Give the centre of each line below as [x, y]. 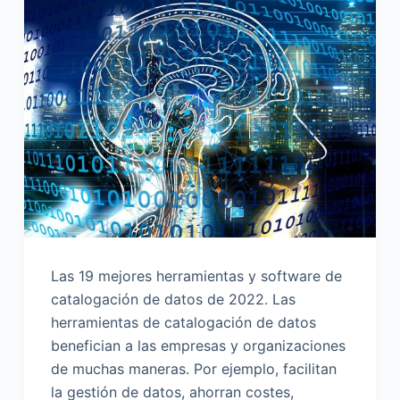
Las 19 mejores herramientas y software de [196, 276]
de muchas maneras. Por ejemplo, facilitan [193, 369]
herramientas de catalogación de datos [183, 323]
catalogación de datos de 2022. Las [173, 300]
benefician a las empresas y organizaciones [198, 346]
